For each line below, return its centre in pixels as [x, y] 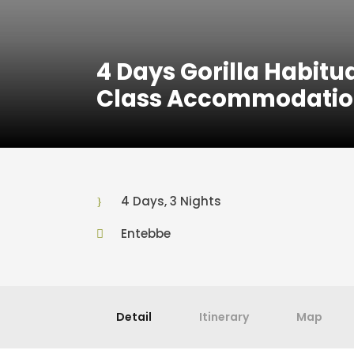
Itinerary [224, 317]
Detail [134, 317]
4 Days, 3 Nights [171, 201]
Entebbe [146, 233]
